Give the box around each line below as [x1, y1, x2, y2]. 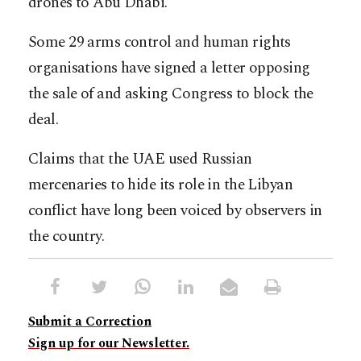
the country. [28, 224, 105, 248]
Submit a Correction [28, 311, 151, 331]
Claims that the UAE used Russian [28, 147, 252, 171]
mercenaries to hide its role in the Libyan [28, 172, 293, 197]
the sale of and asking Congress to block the [28, 81, 313, 106]
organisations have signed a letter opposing [28, 56, 310, 80]
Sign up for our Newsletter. [28, 333, 189, 353]
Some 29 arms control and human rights [28, 30, 291, 54]
